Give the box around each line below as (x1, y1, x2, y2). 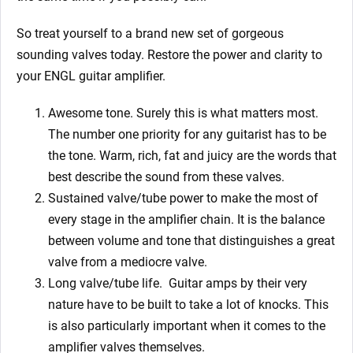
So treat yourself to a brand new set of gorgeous (17, 25, 284, 41)
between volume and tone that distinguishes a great (48, 232, 335, 248)
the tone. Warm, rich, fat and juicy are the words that (48, 147, 336, 163)
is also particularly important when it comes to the (48, 318, 325, 333)
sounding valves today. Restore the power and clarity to (17, 46, 322, 62)
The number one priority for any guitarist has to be (48, 126, 326, 142)
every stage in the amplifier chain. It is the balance (48, 211, 325, 227)
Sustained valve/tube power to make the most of (48, 190, 318, 206)
